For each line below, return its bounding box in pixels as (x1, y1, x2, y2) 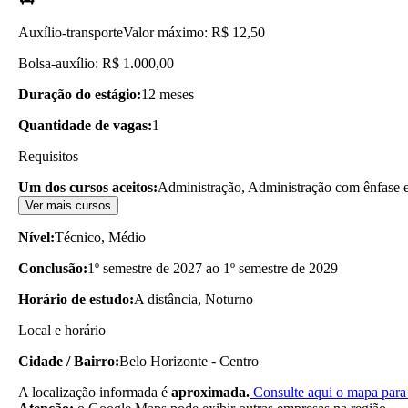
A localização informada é (18, 383, 171, 400)
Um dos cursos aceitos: (18, 178, 158, 195)
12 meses (141, 86, 194, 102)
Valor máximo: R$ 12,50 (123, 24, 265, 40)
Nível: (18, 229, 55, 245)
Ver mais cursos (25, 198, 111, 212)
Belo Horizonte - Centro (119, 352, 259, 369)
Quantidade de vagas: (18, 117, 152, 133)
